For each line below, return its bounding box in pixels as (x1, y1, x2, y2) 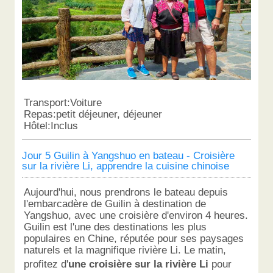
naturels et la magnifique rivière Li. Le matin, (24, 243, 227, 256)
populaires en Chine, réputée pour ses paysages (24, 232, 244, 244)
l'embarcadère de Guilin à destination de (24, 197, 207, 210)
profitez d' (24, 257, 69, 270)
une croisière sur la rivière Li (68, 257, 209, 270)
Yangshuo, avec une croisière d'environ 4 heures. (24, 208, 249, 221)
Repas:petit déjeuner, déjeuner (24, 108, 163, 121)
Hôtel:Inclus (24, 119, 79, 132)
